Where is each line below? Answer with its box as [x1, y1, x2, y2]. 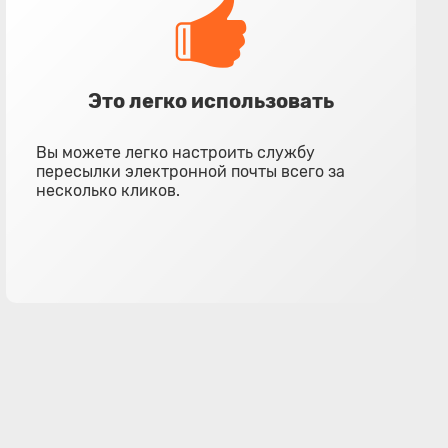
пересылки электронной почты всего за [36, 162, 346, 181]
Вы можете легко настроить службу [36, 143, 316, 162]
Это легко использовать [88, 89, 335, 113]
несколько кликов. [36, 181, 181, 200]
